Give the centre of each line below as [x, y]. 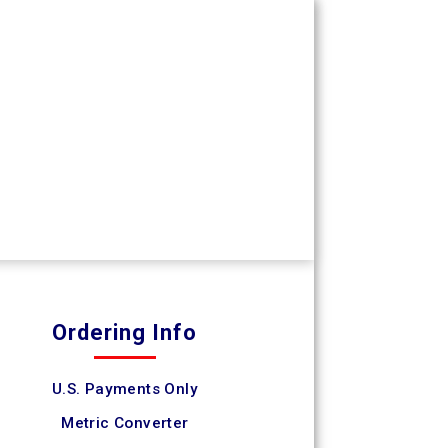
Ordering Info [125, 332]
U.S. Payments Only [124, 389]
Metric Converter [125, 423]
